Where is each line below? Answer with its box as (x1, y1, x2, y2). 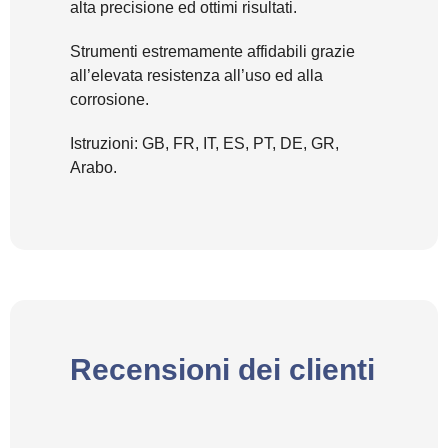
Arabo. (70, 158, 117, 176)
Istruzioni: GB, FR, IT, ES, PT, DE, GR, (70, 134, 339, 152)
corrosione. (70, 90, 149, 108)
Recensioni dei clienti (70, 352, 375, 386)
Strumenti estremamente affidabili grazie (70, 42, 355, 60)
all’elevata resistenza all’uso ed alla (70, 66, 323, 84)
